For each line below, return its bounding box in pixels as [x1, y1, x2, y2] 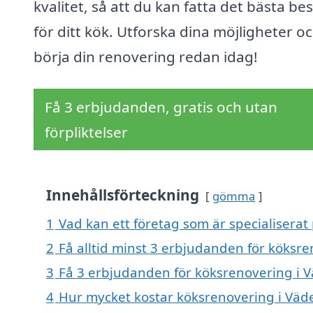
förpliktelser [45, 122, 128, 143]
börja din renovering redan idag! [34, 47, 258, 67]
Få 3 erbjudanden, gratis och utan [45, 97, 277, 117]
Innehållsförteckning [46, 185, 199, 205]
